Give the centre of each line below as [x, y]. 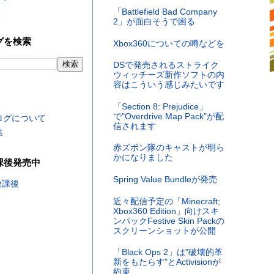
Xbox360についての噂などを [168, 43]
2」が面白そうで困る [154, 21]
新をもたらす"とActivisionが [167, 262]
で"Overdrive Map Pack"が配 [168, 116]
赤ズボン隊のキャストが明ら [168, 148]
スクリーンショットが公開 [164, 230]
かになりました [143, 157]
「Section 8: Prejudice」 [160, 106]
